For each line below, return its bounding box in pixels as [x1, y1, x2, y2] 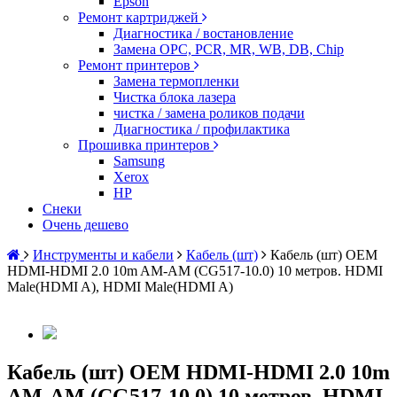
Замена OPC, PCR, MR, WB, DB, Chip [113, 42, 344, 57]
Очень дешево [43, 217, 128, 232]
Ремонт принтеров [78, 58, 194, 73]
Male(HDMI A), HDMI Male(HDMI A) [7, 279, 233, 294]
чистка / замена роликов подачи [113, 105, 305, 121]
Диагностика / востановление [113, 26, 293, 41]
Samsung [113, 153, 165, 168]
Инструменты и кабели [33, 247, 174, 262]
